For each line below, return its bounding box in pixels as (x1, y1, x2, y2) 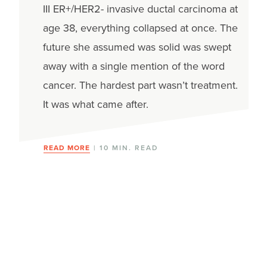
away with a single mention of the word (42, 58, 225, 73)
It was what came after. (42, 96, 148, 111)
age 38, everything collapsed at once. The (42, 20, 238, 35)
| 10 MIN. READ (90, 142, 159, 153)
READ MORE (43, 142, 90, 153)
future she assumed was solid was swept (42, 39, 231, 54)
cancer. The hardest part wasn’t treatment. (42, 77, 238, 92)
